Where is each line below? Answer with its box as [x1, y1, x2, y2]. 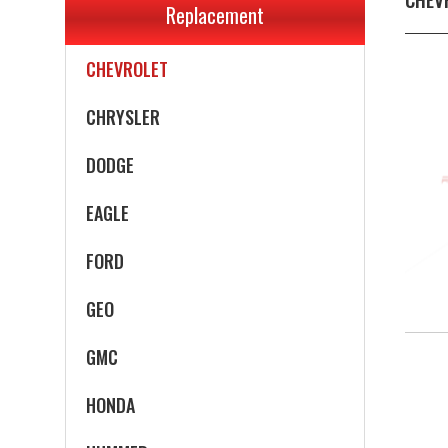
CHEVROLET [86, 56, 168, 82]
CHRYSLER [86, 104, 160, 130]
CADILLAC [86, 8, 155, 34]
